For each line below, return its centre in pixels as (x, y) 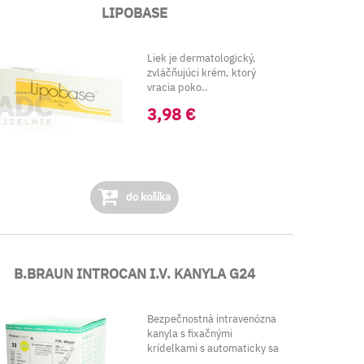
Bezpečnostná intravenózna (211, 319)
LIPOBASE (135, 13)
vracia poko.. (177, 87)
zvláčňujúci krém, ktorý (201, 73)
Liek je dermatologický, (201, 58)
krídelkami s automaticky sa (212, 348)
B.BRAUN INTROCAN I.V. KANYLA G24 (135, 274)
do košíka (147, 197)
